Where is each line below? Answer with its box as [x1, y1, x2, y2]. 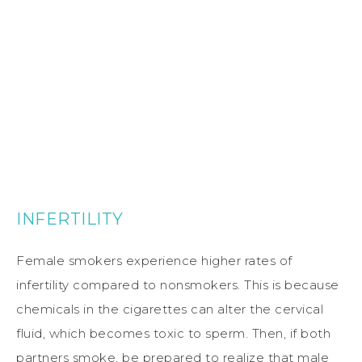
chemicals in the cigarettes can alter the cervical [16, 301, 323, 317]
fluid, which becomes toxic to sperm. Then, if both [16, 325, 330, 341]
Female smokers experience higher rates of [16, 252, 293, 268]
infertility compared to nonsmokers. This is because [16, 276, 339, 293]
